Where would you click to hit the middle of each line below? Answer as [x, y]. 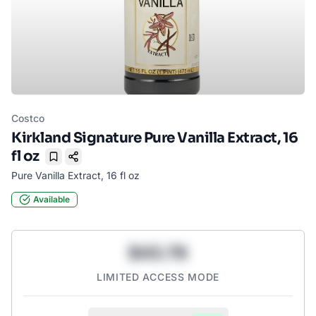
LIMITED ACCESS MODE [158, 277]
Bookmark [75, 162]
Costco [28, 118]
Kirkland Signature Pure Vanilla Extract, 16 [155, 138]
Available [51, 200]
